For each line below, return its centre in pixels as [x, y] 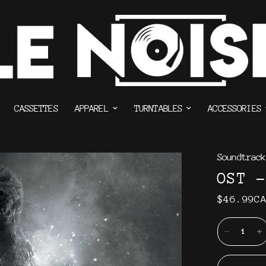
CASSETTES [36, 109]
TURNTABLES [158, 109]
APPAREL [91, 109]
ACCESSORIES [235, 109]
